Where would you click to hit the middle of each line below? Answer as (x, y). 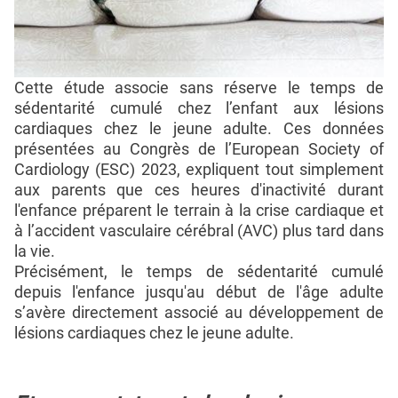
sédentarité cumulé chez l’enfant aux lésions (199, 108)
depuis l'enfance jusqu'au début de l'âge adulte (199, 292)
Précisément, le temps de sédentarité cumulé (199, 272)
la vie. (35, 251)
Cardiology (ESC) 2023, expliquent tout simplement (199, 170)
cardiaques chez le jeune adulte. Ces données (199, 129)
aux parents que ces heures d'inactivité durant (199, 190)
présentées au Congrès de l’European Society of (199, 149)
